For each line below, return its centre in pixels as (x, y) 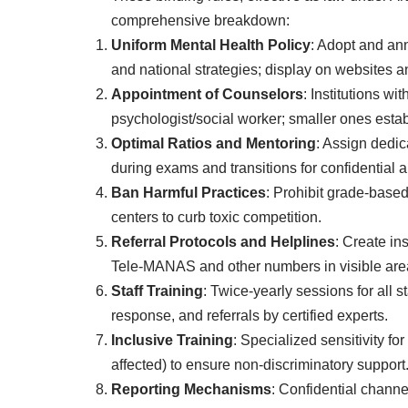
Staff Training (157, 291)
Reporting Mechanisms (191, 389)
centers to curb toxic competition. (216, 217)
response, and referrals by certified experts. (250, 315)
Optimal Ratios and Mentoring (214, 143)
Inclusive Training (172, 340)
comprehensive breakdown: (200, 20)
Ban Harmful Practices (189, 192)
